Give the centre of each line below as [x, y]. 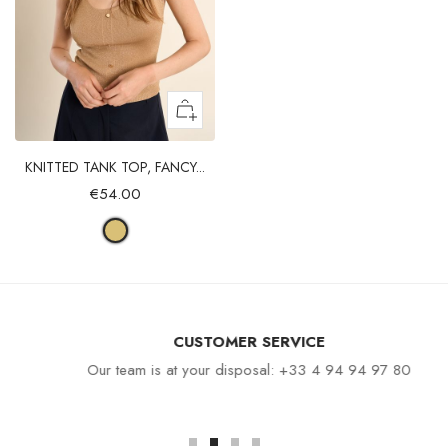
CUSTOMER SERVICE [224, 341]
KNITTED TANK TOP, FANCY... [115, 166]
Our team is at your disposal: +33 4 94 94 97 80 [224, 369]
